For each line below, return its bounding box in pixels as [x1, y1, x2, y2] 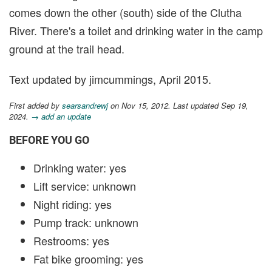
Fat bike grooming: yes [33, 251, 143, 267]
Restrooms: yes [33, 233, 109, 249]
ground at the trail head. [9, 41, 124, 57]
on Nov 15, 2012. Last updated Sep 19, [108, 100, 248, 112]
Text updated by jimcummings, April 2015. [9, 71, 211, 87]
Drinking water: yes [33, 160, 126, 176]
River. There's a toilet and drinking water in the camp [9, 22, 263, 39]
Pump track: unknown [33, 214, 138, 231]
